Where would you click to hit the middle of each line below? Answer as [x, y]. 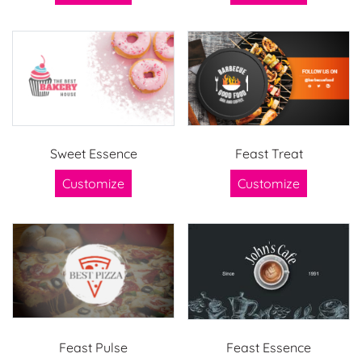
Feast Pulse [93, 347]
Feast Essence [269, 347]
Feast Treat [269, 153]
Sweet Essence [93, 153]
